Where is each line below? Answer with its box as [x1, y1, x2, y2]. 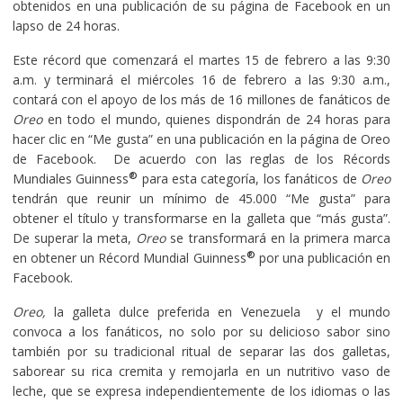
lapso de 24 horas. [12, 16, 120, 34]
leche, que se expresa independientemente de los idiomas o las [12, 381, 391, 399]
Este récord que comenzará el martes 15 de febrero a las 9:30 [12, 50, 391, 68]
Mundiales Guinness [12, 169, 130, 187]
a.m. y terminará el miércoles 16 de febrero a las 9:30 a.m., [12, 70, 391, 88]
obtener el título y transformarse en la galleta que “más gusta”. [12, 209, 391, 227]
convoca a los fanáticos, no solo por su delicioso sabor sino [12, 322, 391, 340]
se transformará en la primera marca [166, 228, 391, 246]
